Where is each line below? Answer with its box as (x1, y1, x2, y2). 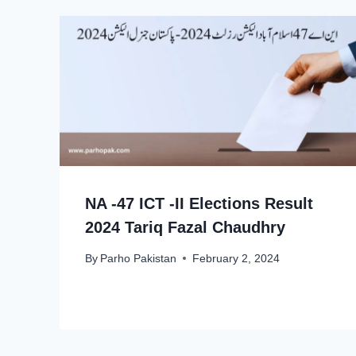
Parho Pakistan (100, 252, 177, 265)
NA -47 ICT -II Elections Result (85, 195, 313, 213)
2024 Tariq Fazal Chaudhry (85, 219, 285, 237)
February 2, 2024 (192, 252, 281, 265)
